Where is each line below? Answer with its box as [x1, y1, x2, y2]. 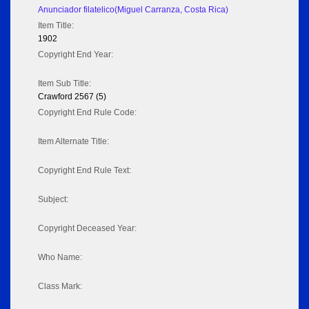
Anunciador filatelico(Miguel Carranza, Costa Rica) [38, 5, 228, 15]
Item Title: [38, 21, 74, 31]
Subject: [38, 195, 68, 205]
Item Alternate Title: [38, 137, 109, 147]
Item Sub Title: [38, 79, 91, 89]
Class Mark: [38, 281, 82, 292]
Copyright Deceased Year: [38, 223, 137, 234]
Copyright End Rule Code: [38, 108, 137, 118]
